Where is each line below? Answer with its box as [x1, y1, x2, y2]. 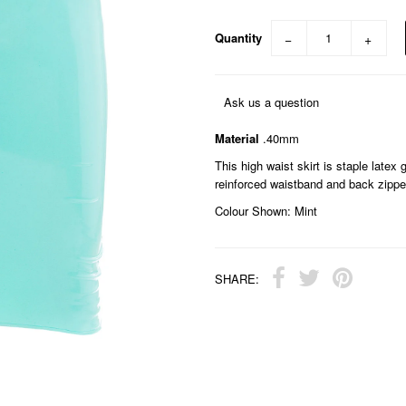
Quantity [214, 29, 262, 47]
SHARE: [214, 269, 259, 287]
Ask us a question [223, 93, 319, 111]
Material [214, 130, 259, 148]
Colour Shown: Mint [214, 202, 317, 220]
